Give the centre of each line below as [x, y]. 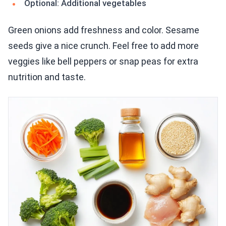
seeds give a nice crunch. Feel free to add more [103, 46]
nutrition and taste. [47, 77]
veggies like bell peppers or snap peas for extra [103, 62]
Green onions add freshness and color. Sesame [104, 30]
